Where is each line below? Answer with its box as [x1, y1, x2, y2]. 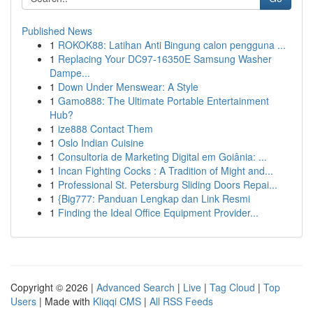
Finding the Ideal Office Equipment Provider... [58, 205, 259, 219]
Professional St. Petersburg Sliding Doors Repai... [58, 177, 277, 191]
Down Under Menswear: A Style [58, 80, 198, 94]
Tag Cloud [210, 280, 255, 294]
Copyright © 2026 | [10, 280, 96, 294]
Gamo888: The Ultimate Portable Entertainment [58, 94, 269, 108]
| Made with [36, 294, 93, 308]
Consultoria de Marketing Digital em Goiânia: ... [58, 150, 267, 163]
